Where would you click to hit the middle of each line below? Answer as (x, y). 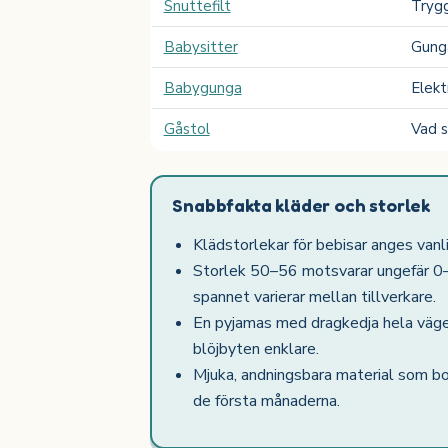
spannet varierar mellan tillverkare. (315, 296)
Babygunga (202, 88)
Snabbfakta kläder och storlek (301, 204)
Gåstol (186, 129)
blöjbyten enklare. (256, 348)
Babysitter (200, 47)
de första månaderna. (267, 400)
